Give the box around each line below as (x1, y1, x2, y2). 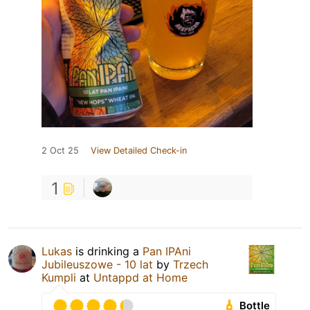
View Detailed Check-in (91, 145, 187, 156)
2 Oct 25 (42, 145, 79, 156)
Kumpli (42, 270, 76, 284)
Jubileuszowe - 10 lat (42, 257, 153, 271)
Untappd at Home (93, 270, 188, 284)
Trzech (173, 257, 208, 271)
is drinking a (72, 244, 143, 258)
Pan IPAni (143, 244, 191, 258)
